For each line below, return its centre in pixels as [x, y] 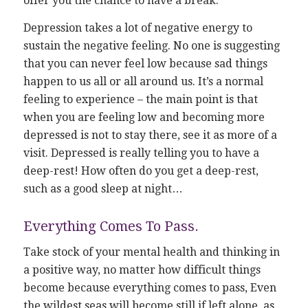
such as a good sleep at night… [103, 189]
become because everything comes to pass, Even [150, 287]
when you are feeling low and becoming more [144, 118]
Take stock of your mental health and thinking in [151, 252]
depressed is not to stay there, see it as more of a [150, 135]
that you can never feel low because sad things [145, 64]
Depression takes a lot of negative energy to [137, 28]
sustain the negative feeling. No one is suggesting [151, 46]
